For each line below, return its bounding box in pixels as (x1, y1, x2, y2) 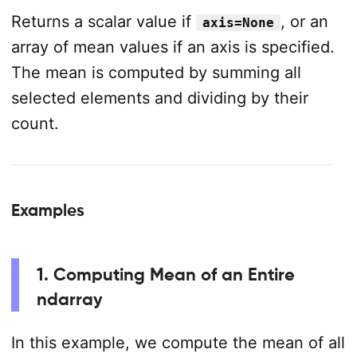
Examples (10, 201, 84, 221)
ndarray (36, 288, 103, 310)
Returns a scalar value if (10, 12, 196, 32)
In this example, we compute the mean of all (10, 332, 345, 352)
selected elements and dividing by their (10, 88, 308, 108)
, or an (280, 12, 328, 32)
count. (10, 114, 59, 134)
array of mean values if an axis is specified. (10, 37, 335, 57)
